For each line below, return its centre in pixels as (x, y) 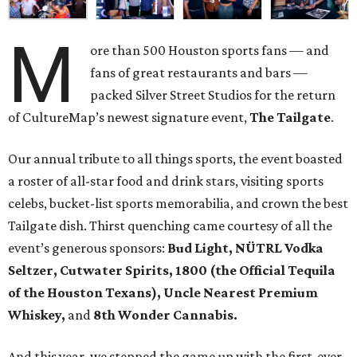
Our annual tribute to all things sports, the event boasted (175, 159)
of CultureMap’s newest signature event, (129, 118)
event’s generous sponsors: (88, 248)
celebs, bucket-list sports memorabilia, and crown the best (178, 204)
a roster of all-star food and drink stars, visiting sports (166, 181)
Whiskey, (38, 315)
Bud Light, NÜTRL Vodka (245, 248)
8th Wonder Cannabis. (164, 315)
